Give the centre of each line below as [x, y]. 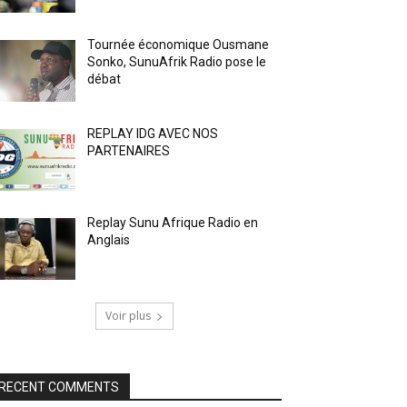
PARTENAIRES [129, 150]
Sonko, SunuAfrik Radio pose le [177, 61]
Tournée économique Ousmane [179, 44]
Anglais [109, 239]
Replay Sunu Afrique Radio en [173, 222]
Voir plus [128, 315]
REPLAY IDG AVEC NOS [153, 133]
